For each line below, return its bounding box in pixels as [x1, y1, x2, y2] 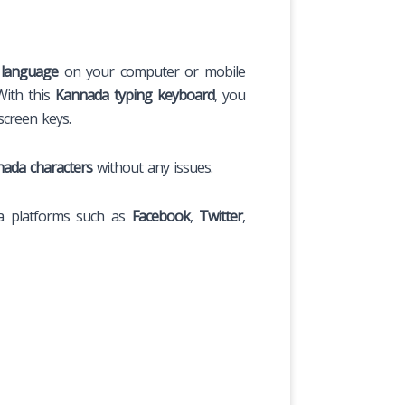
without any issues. [92, 156, 212, 177]
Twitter [199, 205, 243, 226]
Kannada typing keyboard [54, 84, 214, 105]
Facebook [131, 205, 190, 226]
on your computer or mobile [57, 61, 246, 81]
